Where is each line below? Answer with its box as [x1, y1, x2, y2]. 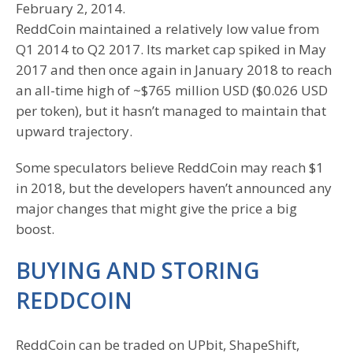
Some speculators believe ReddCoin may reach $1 [16, 158, 324, 177]
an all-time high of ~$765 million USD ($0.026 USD [16, 81, 328, 100]
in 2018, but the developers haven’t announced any [16, 179, 332, 198]
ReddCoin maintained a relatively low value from [16, 20, 319, 39]
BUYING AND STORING [16, 255, 259, 286]
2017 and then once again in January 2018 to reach [16, 61, 332, 80]
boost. [16, 220, 54, 239]
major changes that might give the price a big [16, 199, 297, 218]
